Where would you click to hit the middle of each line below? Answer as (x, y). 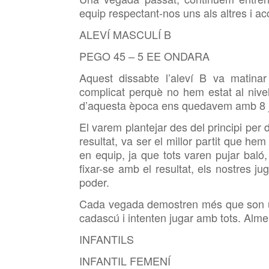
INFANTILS (107, 239)
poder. (94, 182)
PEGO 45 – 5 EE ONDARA (144, 56)
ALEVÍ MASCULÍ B (125, 34)
